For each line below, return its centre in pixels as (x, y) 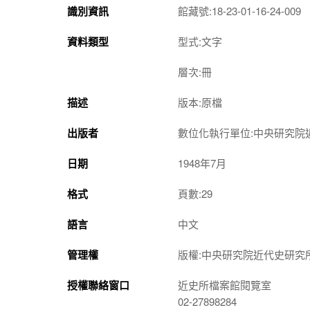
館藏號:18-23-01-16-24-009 (239, 10)
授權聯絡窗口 (98, 285)
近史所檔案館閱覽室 (225, 284)
